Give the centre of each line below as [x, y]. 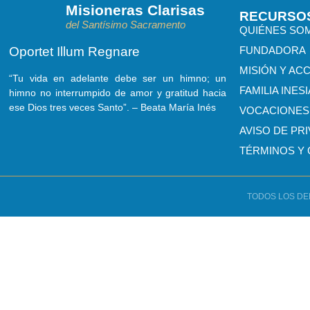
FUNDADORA [273, 50]
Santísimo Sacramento [133, 24]
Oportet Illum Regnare [74, 51]
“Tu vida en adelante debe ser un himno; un [118, 79]
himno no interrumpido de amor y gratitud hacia [118, 93]
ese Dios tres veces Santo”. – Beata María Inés [112, 108]
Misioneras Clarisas [135, 10]
